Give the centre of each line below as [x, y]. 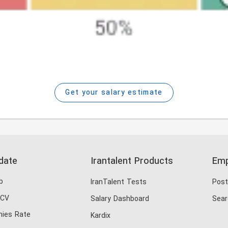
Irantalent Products [132, 161]
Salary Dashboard [120, 199]
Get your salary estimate [114, 93]
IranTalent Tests [119, 182]
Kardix [101, 216]
